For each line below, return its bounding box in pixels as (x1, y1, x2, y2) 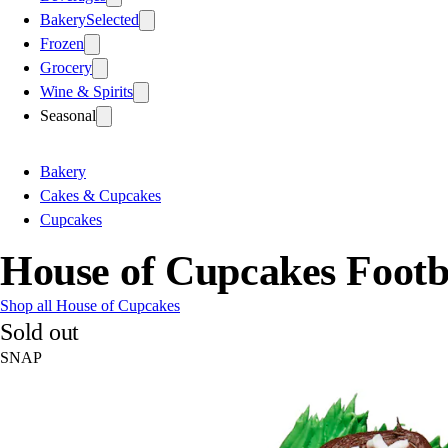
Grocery (40, 58, 92, 76)
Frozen (40, 34, 84, 52)
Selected (86, 10, 139, 28)
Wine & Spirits (40, 82, 133, 100)
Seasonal (40, 106, 96, 124)
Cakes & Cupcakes (40, 186, 161, 204)
